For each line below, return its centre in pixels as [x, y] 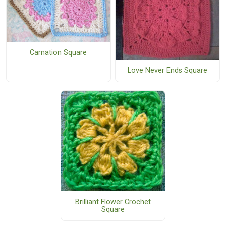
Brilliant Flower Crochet [113, 202]
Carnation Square [59, 52]
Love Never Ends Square [167, 71]
